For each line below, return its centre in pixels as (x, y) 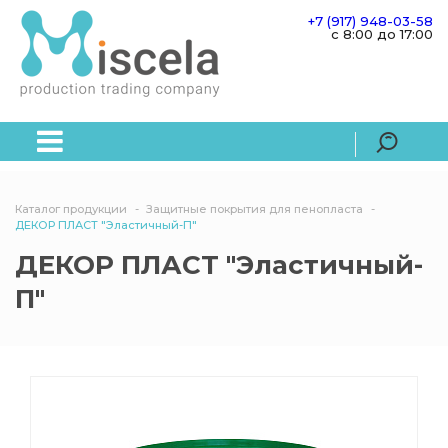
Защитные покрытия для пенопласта (254, 209)
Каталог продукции (71, 209)
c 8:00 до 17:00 (382, 34)
